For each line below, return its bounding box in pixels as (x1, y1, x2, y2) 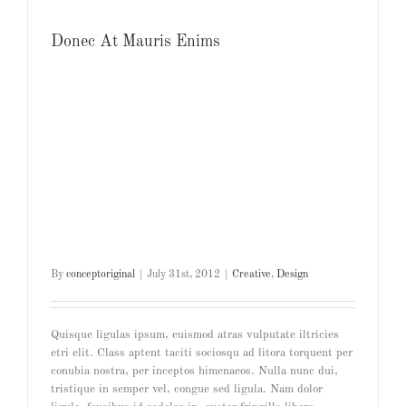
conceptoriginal (66, 268, 135, 280)
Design (276, 268, 308, 280)
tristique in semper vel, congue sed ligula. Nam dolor (51, 382, 323, 395)
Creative (232, 268, 271, 280)
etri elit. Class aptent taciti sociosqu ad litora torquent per (51, 346, 353, 359)
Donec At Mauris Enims (51, 33, 220, 50)
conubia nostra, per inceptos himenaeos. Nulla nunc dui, (51, 364, 338, 377)
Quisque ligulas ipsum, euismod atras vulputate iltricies (51, 328, 339, 341)
